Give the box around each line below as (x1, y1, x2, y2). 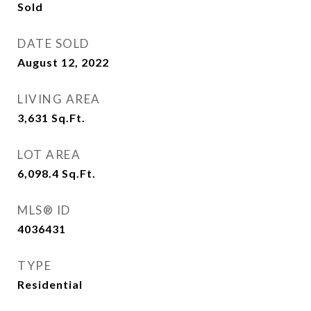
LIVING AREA (17, 92, 101, 106)
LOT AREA (17, 147, 81, 162)
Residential (17, 278, 83, 291)
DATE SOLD (17, 36, 90, 51)
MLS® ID (17, 203, 71, 217)
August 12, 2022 (17, 56, 109, 69)
